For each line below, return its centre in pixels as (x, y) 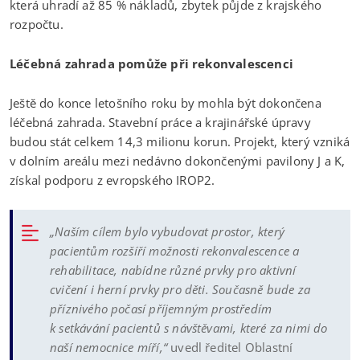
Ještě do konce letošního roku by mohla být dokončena (166, 102)
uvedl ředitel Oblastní (230, 347)
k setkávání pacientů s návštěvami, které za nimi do (189, 327)
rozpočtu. (37, 24)
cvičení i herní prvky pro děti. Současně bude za (180, 289)
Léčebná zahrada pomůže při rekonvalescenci (151, 63)
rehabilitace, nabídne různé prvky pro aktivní (173, 270)
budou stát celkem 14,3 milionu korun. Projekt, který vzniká (180, 141)
